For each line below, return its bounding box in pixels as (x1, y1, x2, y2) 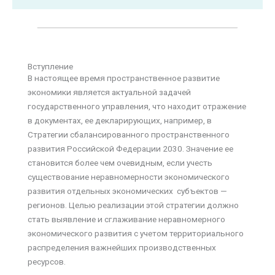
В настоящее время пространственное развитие (28, 72, 220, 83)
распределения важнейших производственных (28, 242, 216, 252)
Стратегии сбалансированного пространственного (28, 129, 230, 139)
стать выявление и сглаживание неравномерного (28, 214, 225, 224)
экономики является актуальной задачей (28, 87, 191, 97)
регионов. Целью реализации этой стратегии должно (28, 199, 239, 210)
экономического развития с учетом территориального (28, 228, 244, 238)
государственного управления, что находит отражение (28, 101, 246, 111)
